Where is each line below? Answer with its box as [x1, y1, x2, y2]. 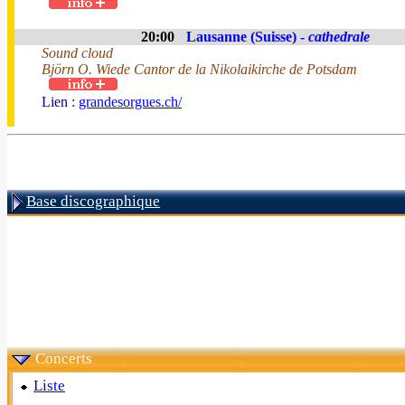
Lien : [42, 94, 79, 109]
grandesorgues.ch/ [79, 94, 182, 109]
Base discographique [26, 193, 160, 210]
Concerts [35, 350, 92, 367]
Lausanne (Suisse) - [186, 29, 308, 44]
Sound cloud [42, 45, 113, 61]
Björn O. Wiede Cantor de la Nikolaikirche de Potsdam [42, 61, 357, 77]
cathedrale [308, 29, 370, 44]
